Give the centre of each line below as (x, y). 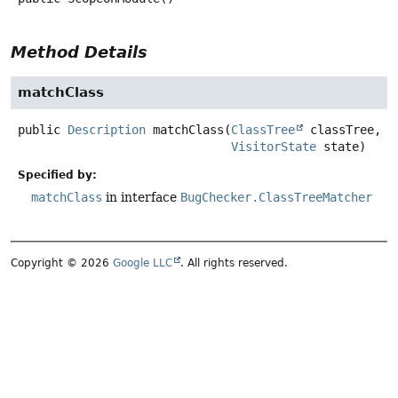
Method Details (79, 52)
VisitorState (274, 146)
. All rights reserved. (234, 263)
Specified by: (57, 175)
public (39, 129)
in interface (141, 198)
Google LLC (143, 263)
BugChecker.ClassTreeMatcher (276, 198)
